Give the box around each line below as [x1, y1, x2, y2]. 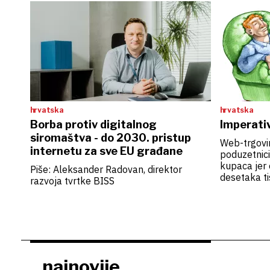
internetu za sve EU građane [30, 145, 183, 157]
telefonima [219, 217, 268, 229]
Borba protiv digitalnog [30, 118, 157, 131]
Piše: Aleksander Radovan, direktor [30, 163, 182, 175]
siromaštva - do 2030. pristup [30, 131, 191, 144]
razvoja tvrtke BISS [30, 175, 115, 187]
